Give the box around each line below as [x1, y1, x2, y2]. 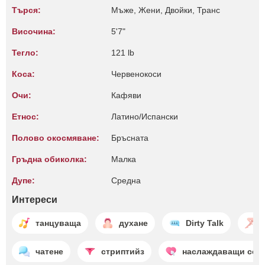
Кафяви [111, 91, 141, 100]
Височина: [12, 27, 56, 36]
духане [119, 218, 148, 228]
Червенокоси [111, 69, 161, 79]
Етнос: [12, 112, 39, 121]
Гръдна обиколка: [12, 154, 87, 164]
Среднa [111, 176, 141, 185]
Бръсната [111, 133, 148, 143]
